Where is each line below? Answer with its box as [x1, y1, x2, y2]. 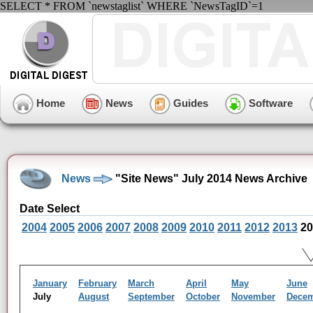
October [186, 291, 220, 302]
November [231, 291, 275, 302]
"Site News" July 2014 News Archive [112, 172, 307, 184]
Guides [170, 96, 208, 109]
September [128, 291, 175, 302]
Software [246, 96, 293, 109]
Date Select [20, 203, 80, 214]
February [78, 278, 117, 289]
